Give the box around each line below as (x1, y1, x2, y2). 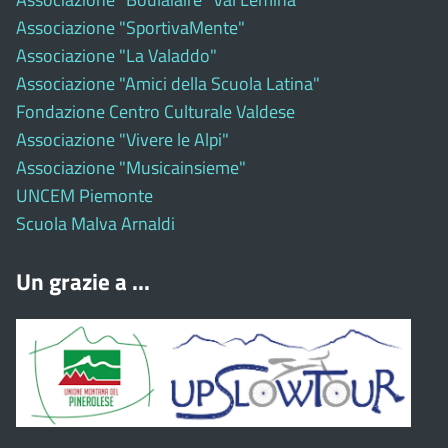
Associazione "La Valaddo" (16, 41, 217, 69)
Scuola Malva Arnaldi (16, 209, 175, 237)
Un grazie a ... (16, 263, 150, 299)
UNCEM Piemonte (16, 181, 153, 209)
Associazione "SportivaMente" (16, 13, 245, 41)
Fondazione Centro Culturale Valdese (16, 97, 295, 125)
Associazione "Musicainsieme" (16, 153, 246, 181)
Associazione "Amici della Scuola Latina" (16, 69, 320, 97)
